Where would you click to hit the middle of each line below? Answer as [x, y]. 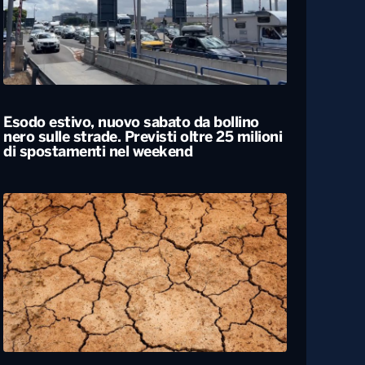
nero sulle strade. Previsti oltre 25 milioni [143, 138]
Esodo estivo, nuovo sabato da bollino [131, 123]
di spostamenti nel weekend [98, 152]
